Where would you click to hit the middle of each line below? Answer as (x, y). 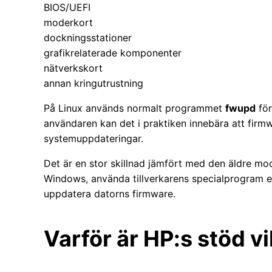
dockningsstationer (88, 38)
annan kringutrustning (93, 83)
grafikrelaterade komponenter (113, 53)
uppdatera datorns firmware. (110, 194)
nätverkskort (73, 68)
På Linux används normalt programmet (134, 108)
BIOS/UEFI (67, 8)
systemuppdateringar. (93, 139)
